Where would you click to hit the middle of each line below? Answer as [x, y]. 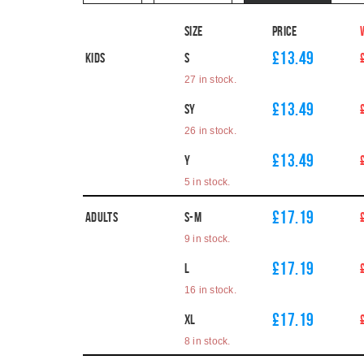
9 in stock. [208, 239]
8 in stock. [208, 341]
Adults [102, 217]
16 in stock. [210, 290]
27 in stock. [210, 80]
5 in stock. [208, 182]
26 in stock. [210, 131]
